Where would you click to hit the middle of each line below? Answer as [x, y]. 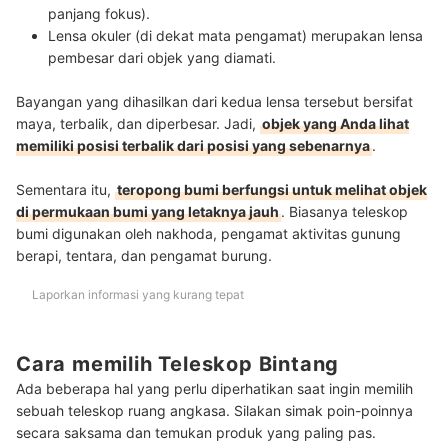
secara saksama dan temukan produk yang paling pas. [196, 433]
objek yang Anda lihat [335, 123]
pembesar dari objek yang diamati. [162, 57]
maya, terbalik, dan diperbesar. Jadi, [138, 123]
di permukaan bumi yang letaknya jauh [147, 211]
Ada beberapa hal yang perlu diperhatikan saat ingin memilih [214, 389]
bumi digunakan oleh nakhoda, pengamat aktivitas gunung [208, 233]
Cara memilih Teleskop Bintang [178, 363]
